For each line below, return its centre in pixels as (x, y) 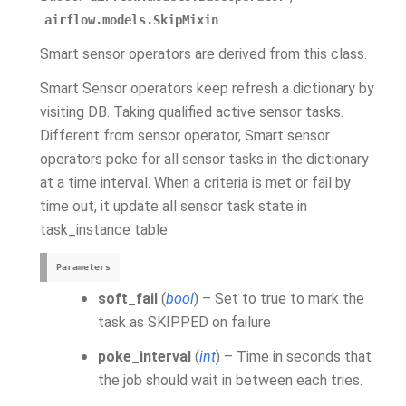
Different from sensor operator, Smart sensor (185, 135)
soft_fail (128, 299)
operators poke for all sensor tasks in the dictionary (204, 159)
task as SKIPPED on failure (184, 322)
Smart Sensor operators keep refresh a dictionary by (207, 88)
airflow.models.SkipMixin (131, 20)
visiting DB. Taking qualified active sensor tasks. (192, 112)
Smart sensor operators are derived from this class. (203, 54)
